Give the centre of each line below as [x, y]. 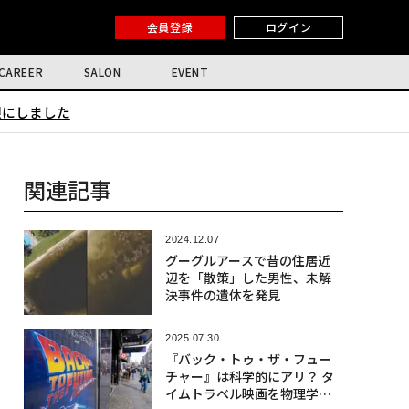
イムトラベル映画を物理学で [248, 394]
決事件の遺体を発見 [222, 295]
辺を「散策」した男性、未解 [248, 278]
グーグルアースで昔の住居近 [247, 260]
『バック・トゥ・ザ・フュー [248, 359]
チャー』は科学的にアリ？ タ [249, 377]
